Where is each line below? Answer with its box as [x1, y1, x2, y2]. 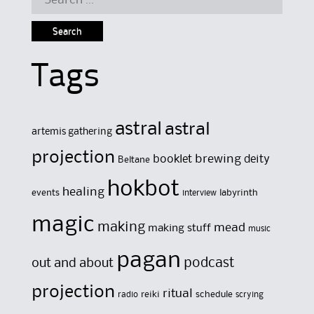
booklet [152, 154, 192, 165]
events [31, 189, 60, 198]
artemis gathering [31, 127, 112, 137]
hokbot [107, 179, 179, 200]
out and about [31, 257, 114, 270]
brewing [194, 153, 241, 165]
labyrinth [219, 189, 258, 198]
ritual [162, 289, 193, 300]
